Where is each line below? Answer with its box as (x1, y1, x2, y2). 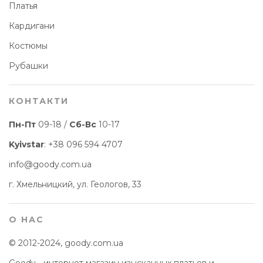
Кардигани (9, 21, 55, 32)
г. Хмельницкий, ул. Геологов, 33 (9, 179, 141, 190)
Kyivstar (9, 139, 44, 150)
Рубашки (9, 60, 48, 72)
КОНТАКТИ (9, 96, 69, 107)
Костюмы (9, 41, 48, 52)
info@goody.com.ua (9, 159, 92, 170)
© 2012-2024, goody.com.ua (9, 238, 123, 249)
